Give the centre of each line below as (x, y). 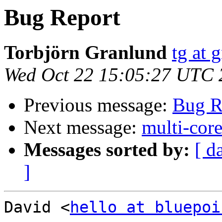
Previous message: (98, 105)
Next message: (83, 127)
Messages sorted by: (107, 150)
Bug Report (62, 17)
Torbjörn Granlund (85, 53)
